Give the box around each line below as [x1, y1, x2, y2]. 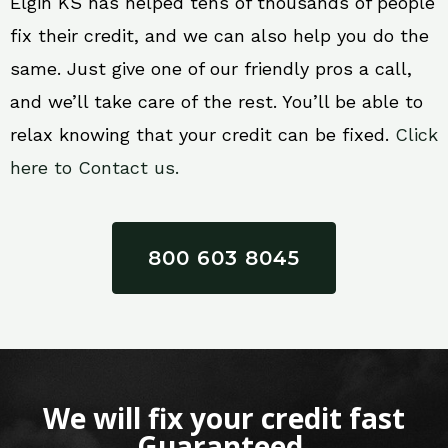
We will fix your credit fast [43, 399, 405, 437]
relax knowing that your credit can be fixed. [10, 124, 395, 145]
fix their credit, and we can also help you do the [10, 25, 429, 46]
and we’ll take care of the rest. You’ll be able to [10, 91, 423, 112]
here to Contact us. [10, 157, 179, 178]
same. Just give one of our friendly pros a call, [10, 58, 412, 79]
